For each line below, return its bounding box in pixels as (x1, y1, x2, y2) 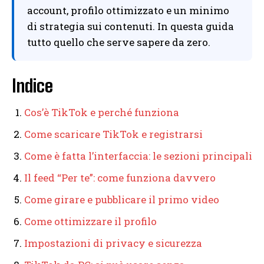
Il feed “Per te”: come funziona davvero (24, 170, 216, 184)
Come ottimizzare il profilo (24, 214, 157, 228)
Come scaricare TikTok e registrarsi (24, 127, 203, 141)
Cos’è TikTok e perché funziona (24, 105, 179, 119)
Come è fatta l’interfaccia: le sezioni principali (24, 148, 252, 163)
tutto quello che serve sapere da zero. (27, 35, 210, 49)
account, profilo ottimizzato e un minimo (27, 3, 229, 17)
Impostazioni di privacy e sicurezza (24, 236, 202, 250)
